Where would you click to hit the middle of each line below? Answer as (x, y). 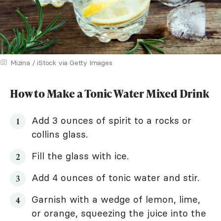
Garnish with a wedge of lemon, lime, (116, 200)
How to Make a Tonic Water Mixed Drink (110, 94)
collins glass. (60, 134)
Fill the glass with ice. (80, 156)
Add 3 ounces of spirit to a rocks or (111, 121)
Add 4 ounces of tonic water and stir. (115, 178)
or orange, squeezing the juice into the (119, 213)
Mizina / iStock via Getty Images (61, 63)
